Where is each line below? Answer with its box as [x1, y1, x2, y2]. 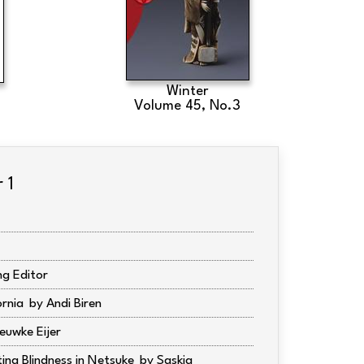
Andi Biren [46, 297, 102, 310]
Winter [166, 84, 209, 98]
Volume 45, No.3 [134, 99, 241, 113]
